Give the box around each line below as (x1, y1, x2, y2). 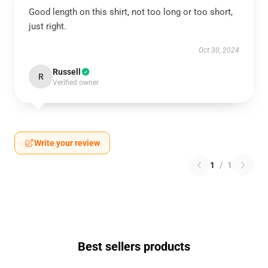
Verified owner (53, 78, 99, 87)
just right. (29, 21, 66, 32)
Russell (53, 67, 81, 77)
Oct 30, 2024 (199, 46, 239, 54)
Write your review (34, 138, 100, 148)
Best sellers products (78, 239, 190, 254)
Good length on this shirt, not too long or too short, (29, 7, 233, 17)
